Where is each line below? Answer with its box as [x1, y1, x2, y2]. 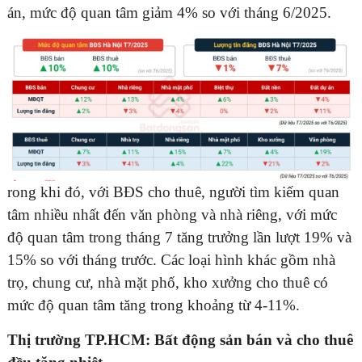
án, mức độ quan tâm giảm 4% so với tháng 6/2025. [7, 4, 331, 22]
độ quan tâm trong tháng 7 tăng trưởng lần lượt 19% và [7, 229, 351, 246]
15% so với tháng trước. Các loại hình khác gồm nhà [7, 251, 335, 269]
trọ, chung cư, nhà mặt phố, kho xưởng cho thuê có [7, 274, 328, 292]
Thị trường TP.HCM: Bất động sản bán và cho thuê [7, 331, 353, 349]
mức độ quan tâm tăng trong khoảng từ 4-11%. [7, 297, 300, 314]
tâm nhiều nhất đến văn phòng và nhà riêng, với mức [7, 206, 337, 224]
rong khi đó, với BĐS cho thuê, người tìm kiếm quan [7, 183, 339, 201]
